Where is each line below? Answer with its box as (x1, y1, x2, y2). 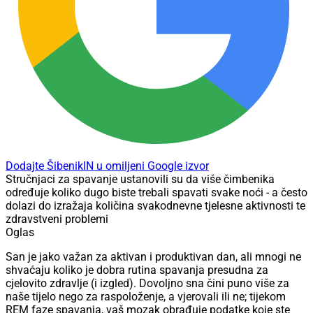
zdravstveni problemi (6, 212, 108, 226)
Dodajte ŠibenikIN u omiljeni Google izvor (6, 159, 209, 173)
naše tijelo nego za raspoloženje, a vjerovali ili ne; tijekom (6, 290, 286, 304)
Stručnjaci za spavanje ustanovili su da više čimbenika (6, 173, 275, 187)
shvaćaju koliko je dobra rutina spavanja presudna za (6, 263, 268, 277)
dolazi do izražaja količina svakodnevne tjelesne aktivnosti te (6, 199, 305, 213)
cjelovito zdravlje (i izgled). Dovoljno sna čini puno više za (6, 277, 289, 291)
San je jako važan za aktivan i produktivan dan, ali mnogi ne (6, 250, 301, 264)
